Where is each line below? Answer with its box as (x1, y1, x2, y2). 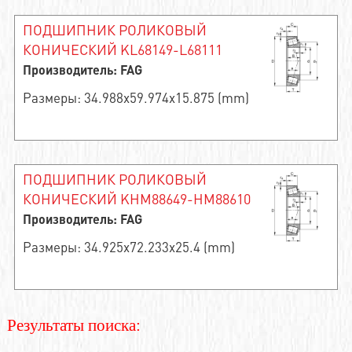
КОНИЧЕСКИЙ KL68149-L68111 (22, 40, 222, 58)
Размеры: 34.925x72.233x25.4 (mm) (22, 238, 235, 255)
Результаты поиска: (6, 316, 141, 335)
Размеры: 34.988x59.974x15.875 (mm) (22, 89, 249, 106)
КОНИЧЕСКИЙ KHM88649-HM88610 (22, 189, 251, 207)
